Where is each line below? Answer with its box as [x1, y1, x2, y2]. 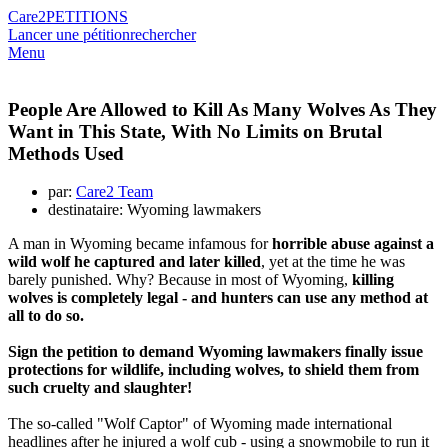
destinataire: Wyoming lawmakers [48, 201, 261, 219]
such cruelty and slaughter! [8, 379, 192, 397]
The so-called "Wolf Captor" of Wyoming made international [8, 415, 392, 433]
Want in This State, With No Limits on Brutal [8, 120, 382, 142]
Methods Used [8, 142, 124, 164]
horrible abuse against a [272, 235, 434, 253]
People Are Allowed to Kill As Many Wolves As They [8, 98, 437, 120]
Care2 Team [76, 183, 153, 201]
